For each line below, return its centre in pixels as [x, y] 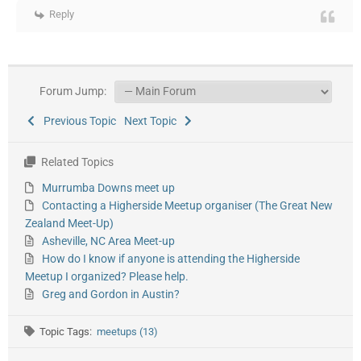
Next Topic [152, 121]
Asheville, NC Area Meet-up [108, 241]
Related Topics [76, 162]
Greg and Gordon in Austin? [110, 295]
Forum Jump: [71, 91]
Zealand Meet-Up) [69, 224]
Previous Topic [77, 121]
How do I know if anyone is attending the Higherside [170, 259]
